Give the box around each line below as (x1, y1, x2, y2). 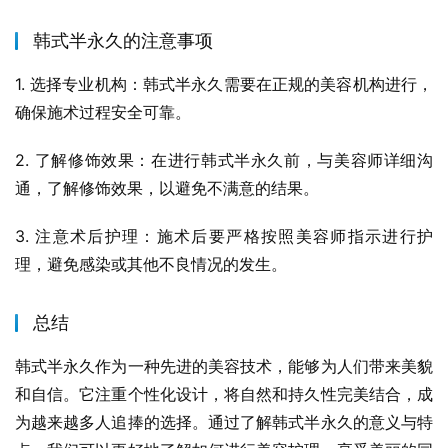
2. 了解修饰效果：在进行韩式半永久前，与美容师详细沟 (15, 150, 433, 171)
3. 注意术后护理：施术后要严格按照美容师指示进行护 (15, 226, 433, 247)
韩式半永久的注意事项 (33, 30, 213, 52)
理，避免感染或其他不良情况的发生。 (15, 254, 287, 275)
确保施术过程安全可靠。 (15, 102, 191, 123)
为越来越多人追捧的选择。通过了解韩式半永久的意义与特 (15, 412, 433, 433)
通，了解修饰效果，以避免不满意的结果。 (15, 178, 319, 199)
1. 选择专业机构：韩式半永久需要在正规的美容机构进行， (15, 74, 433, 95)
